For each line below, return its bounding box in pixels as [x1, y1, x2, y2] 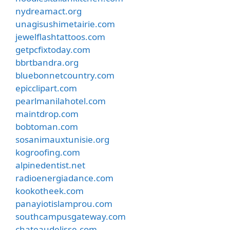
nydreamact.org [15, 5, 82, 17]
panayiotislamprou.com [15, 197, 112, 209]
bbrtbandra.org [15, 56, 79, 68]
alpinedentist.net [15, 159, 85, 171]
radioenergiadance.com [15, 171, 113, 184]
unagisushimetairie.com [15, 17, 115, 30]
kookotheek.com [15, 184, 84, 197]
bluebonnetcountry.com [15, 69, 114, 81]
